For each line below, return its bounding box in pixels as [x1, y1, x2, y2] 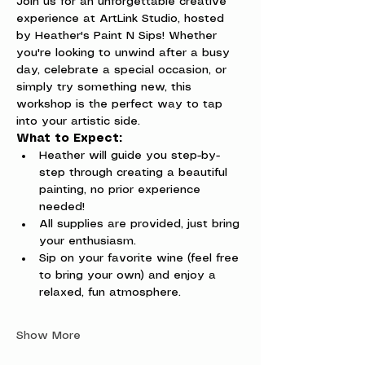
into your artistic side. [16, 116, 140, 127]
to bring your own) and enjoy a [39, 270, 220, 281]
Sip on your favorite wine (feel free [39, 253, 243, 264]
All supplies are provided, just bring [39, 218, 244, 230]
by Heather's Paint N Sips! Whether [16, 30, 221, 42]
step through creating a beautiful [39, 167, 231, 178]
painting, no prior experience [39, 184, 204, 196]
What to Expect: [16, 133, 122, 144]
